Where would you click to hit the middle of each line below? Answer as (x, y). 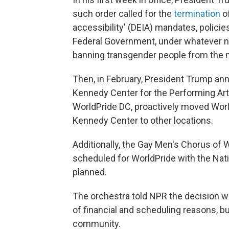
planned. (90, 172)
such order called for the (123, 14)
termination (197, 14)
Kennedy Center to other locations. (143, 120)
